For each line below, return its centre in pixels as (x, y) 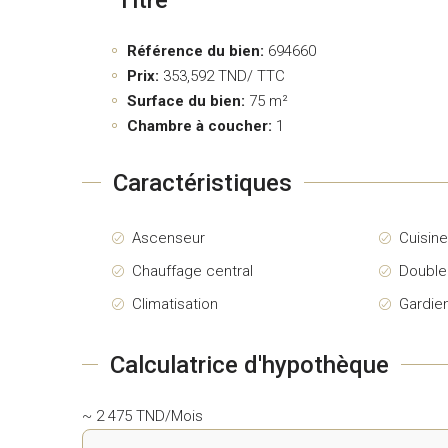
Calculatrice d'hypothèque (250, 364)
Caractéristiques (203, 182)
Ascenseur (168, 237)
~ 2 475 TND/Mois (142, 415)
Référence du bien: (195, 50)
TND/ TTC (249, 75)
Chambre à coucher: (199, 125)
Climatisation (175, 303)
